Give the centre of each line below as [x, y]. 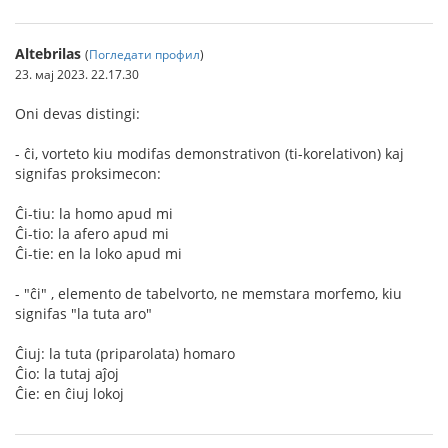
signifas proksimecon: [88, 173]
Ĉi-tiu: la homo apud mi [94, 213]
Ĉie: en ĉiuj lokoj [69, 393]
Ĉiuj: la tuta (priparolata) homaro [125, 353]
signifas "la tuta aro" [83, 313]
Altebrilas [48, 53]
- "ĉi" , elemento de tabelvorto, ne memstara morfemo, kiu [208, 293]
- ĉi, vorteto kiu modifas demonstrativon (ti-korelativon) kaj [209, 153]
